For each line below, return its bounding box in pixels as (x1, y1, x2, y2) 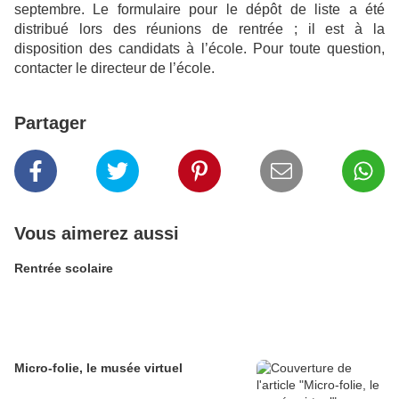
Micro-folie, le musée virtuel (14, 361, 183, 375)
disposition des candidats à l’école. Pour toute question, (14, 41, 385, 56)
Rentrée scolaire (14, 261, 113, 275)
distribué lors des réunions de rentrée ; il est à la (14, 21, 385, 37)
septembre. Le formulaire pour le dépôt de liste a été (14, 2, 385, 17)
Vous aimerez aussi (14, 224, 179, 243)
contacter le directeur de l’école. (14, 61, 215, 76)
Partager (14, 113, 86, 133)
